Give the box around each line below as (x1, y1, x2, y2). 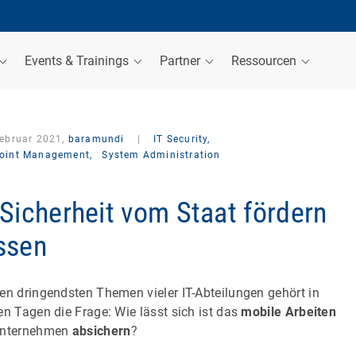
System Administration (102, 149, 221, 161)
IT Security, (150, 133, 211, 145)
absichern (72, 323, 131, 339)
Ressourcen (231, 52, 300, 68)
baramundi (68, 133, 125, 145)
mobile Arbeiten (241, 304, 337, 319)
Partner (160, 52, 203, 68)
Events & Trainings (25, 52, 132, 68)
